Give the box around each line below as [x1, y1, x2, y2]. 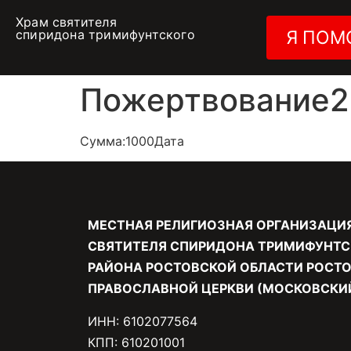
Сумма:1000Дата [80, 133, 184, 149]
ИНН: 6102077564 [88, 313, 197, 329]
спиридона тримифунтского [16, 27, 195, 42]
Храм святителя [16, 14, 117, 30]
